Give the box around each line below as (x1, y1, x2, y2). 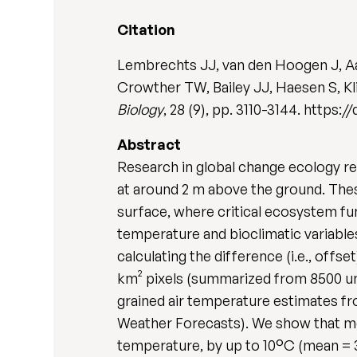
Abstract (117, 135, 182, 153)
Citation (117, 21, 176, 38)
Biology (117, 100, 164, 118)
